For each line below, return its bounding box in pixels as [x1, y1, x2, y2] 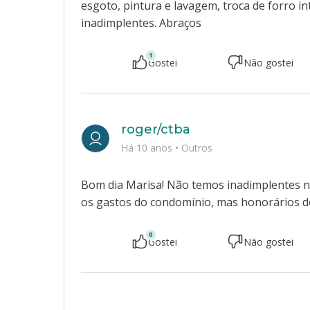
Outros [181, 141, 212, 154]
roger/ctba [121, 122, 190, 137]
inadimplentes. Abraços [81, 15, 201, 30]
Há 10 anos [121, 141, 175, 154]
